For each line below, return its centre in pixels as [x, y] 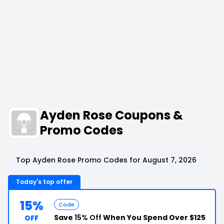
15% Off [88, 217]
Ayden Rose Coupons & [111, 115]
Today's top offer [44, 182]
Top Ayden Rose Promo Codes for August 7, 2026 [106, 160]
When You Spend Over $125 [153, 217]
